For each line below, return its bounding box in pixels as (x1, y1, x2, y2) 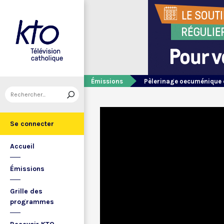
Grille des (10, 187, 42, 195)
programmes (10, 197, 54, 206)
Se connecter (10, 119, 54, 128)
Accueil (10, 142, 34, 150)
